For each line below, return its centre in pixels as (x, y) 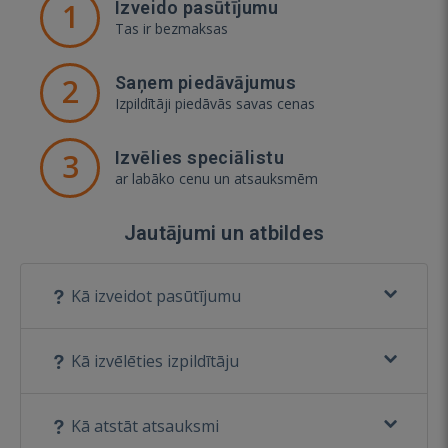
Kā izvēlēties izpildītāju (153, 360)
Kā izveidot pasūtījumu (154, 295)
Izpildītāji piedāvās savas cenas (215, 103)
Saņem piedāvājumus (206, 82)
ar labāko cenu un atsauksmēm (216, 178)
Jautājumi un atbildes (224, 232)
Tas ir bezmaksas (171, 28)
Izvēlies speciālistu (199, 157)
